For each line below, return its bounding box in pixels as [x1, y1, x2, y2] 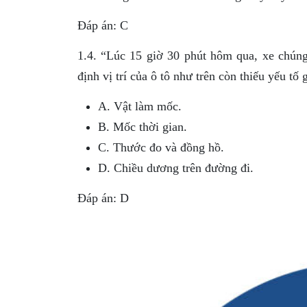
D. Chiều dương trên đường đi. [97, 161, 254, 175]
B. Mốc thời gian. [97, 120, 187, 134]
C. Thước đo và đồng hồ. [97, 140, 224, 154]
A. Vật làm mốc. [97, 99, 182, 113]
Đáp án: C [77, 19, 128, 32]
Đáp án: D [77, 191, 129, 205]
